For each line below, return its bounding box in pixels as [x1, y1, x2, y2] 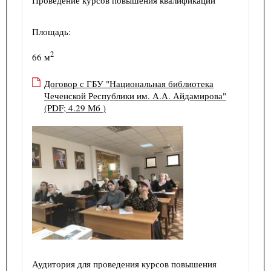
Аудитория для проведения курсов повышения [32, 257, 217, 270]
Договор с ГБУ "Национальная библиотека [44, 77, 214, 90]
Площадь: [32, 25, 71, 38]
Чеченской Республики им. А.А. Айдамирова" [44, 89, 226, 102]
